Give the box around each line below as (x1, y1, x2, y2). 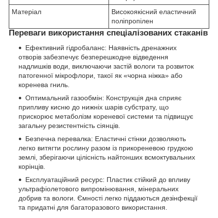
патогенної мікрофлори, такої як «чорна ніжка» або (18, 71, 182, 79)
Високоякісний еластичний (111, 7, 196, 16)
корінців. (18, 162, 45, 170)
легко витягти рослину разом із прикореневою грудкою (18, 144, 193, 152)
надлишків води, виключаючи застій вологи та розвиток (18, 62, 194, 70)
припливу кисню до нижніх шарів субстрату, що (18, 103, 169, 111)
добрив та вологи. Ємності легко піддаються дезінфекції (18, 194, 198, 202)
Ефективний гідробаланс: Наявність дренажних (25, 43, 177, 52)
